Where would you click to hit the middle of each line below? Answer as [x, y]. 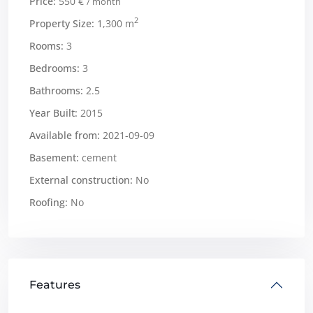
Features [55, 284]
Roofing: [49, 202]
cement [98, 157]
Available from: [65, 135]
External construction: [81, 180]
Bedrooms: [54, 68]
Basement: [54, 157]
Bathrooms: [56, 90]
